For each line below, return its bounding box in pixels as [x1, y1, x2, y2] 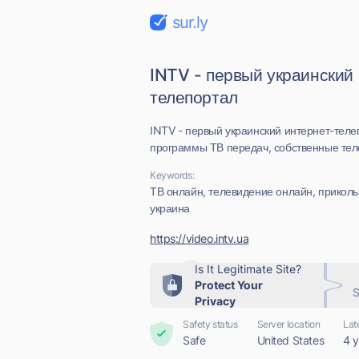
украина [150, 201, 191, 215]
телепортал [150, 87, 238, 107]
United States [256, 333, 325, 347]
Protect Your [195, 278, 263, 292]
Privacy [195, 294, 236, 308]
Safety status [183, 318, 238, 330]
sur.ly [172, 13, 208, 32]
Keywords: [150, 169, 195, 181]
